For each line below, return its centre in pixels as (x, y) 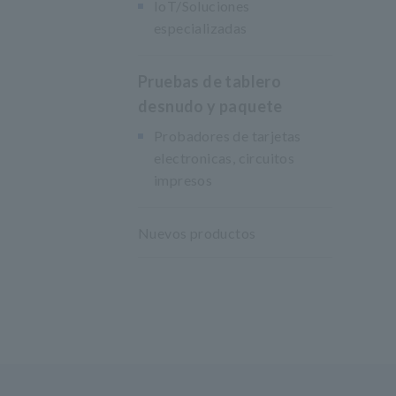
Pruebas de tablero (210, 81)
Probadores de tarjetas (228, 136)
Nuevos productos (197, 233)
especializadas (201, 28)
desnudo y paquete (210, 106)
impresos (183, 180)
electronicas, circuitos (225, 158)
